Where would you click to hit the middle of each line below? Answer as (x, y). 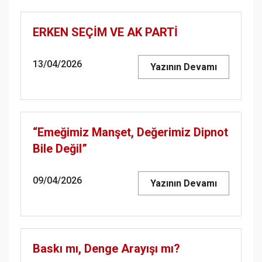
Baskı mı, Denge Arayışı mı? (106, 249)
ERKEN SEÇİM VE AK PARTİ (105, 32)
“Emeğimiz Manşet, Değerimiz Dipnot (130, 132)
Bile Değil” (60, 149)
